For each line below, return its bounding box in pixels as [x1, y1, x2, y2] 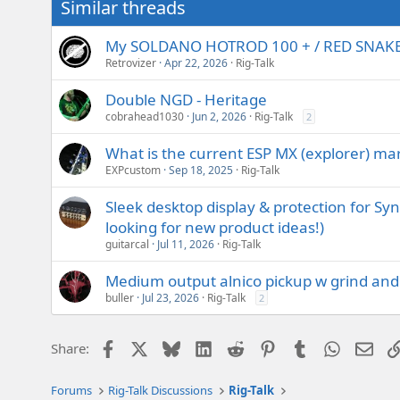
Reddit [244, 337, 283, 356]
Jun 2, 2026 [192, 109, 246, 125]
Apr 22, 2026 [164, 55, 228, 71]
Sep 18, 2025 [169, 162, 233, 179]
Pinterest [275, 337, 330, 356]
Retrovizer [105, 55, 156, 71]
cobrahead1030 [105, 109, 184, 125]
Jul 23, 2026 [142, 290, 199, 306]
